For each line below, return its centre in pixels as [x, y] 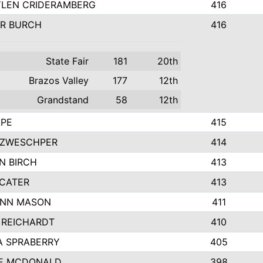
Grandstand [63, 100]
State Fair [67, 61]
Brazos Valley [59, 80]
